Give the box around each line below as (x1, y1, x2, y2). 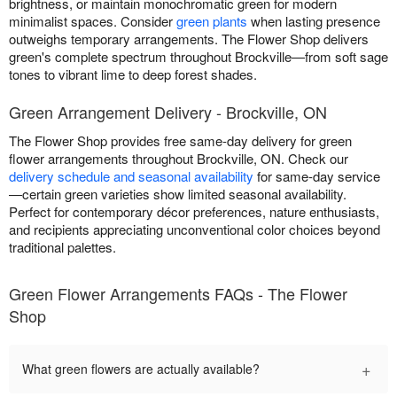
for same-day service (253, 167, 380, 186)
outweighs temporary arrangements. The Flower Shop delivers (9, 29, 369, 49)
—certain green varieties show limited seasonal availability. (9, 184, 346, 204)
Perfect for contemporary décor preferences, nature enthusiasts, (9, 202, 379, 222)
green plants (176, 12, 247, 31)
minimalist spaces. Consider (9, 12, 176, 31)
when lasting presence (247, 12, 380, 31)
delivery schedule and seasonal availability (9, 167, 253, 186)
